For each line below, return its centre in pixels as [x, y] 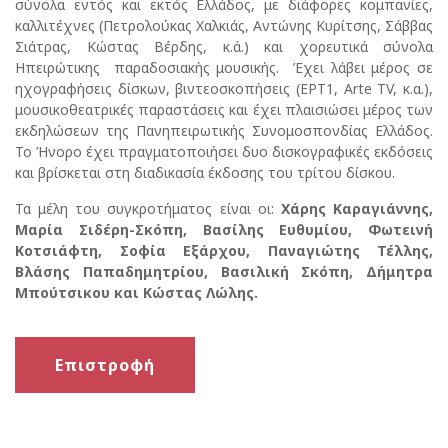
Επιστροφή [105, 365]
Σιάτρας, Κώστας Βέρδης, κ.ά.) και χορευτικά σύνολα [224, 47]
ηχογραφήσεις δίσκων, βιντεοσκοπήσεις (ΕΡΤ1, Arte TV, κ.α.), [224, 89]
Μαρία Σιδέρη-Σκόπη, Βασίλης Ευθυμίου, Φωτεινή [224, 230]
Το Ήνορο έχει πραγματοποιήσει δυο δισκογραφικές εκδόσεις [224, 152]
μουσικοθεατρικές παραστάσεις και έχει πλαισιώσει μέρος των [224, 110]
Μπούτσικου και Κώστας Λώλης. [136, 293]
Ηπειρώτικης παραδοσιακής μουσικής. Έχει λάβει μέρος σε [224, 68]
